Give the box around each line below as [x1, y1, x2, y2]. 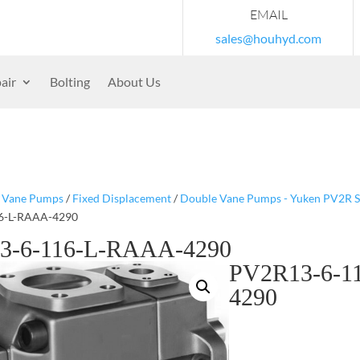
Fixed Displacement [72, 190, 171, 205]
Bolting [50, 74, 90, 89]
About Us [108, 74, 161, 89]
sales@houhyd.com [215, 31, 321, 46]
